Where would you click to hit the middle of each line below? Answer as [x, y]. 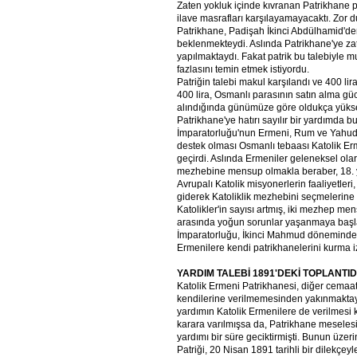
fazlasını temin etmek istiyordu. [243, 69]
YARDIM [196, 273]
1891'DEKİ [277, 273]
